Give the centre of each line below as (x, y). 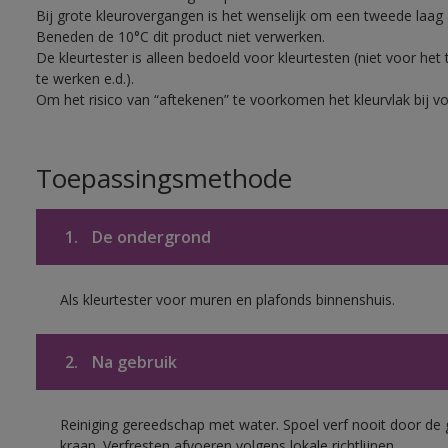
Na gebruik (132, 362)
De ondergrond (149, 237)
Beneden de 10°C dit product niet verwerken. (180, 36)
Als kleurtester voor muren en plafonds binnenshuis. (227, 299)
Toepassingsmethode (163, 178)
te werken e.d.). (84, 78)
